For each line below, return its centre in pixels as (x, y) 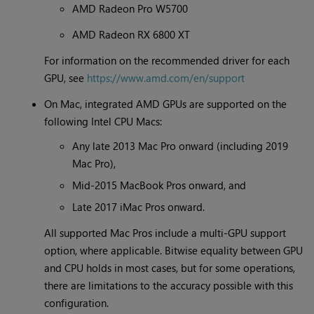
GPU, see (66, 78)
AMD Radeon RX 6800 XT (131, 35)
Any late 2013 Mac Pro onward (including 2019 (180, 146)
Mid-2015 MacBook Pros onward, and (159, 185)
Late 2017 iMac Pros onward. (139, 207)
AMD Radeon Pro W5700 (130, 9)
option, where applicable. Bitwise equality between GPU (174, 251)
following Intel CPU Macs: (103, 122)
